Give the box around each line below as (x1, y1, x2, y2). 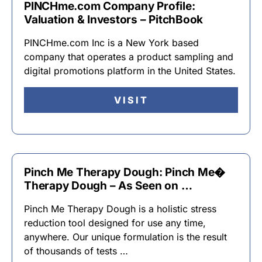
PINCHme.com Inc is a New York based (24, 37, 199, 49)
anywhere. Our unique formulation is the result (24, 231, 227, 243)
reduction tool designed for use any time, (24, 217, 206, 229)
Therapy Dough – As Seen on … (24, 179, 192, 192)
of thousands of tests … (24, 245, 128, 257)
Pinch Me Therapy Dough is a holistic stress (24, 203, 216, 215)
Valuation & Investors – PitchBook (24, 13, 204, 26)
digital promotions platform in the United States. (24, 65, 236, 77)
